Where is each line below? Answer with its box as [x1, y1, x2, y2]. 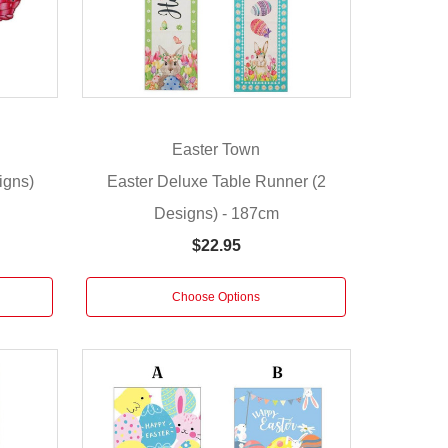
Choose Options [172, 289, 261, 304]
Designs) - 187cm [153, 204, 279, 222]
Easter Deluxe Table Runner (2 [106, 172, 326, 190]
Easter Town [172, 141, 261, 159]
